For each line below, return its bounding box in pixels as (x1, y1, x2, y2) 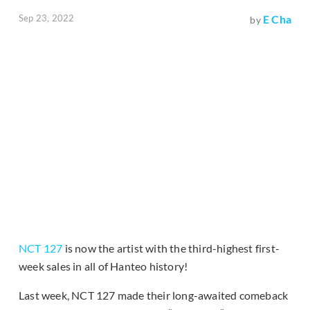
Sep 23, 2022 (19, 12, 75, 24)
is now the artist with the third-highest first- (62, 241, 280, 255)
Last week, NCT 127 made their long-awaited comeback (19, 289, 289, 302)
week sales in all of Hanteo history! (19, 259, 188, 273)
